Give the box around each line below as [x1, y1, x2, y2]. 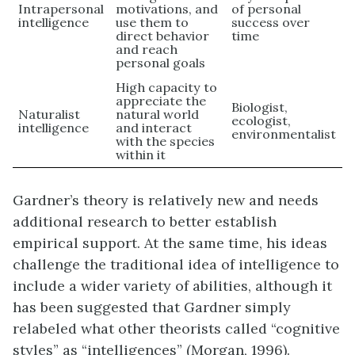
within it [116, 146, 166, 162]
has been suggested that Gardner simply [13, 297, 291, 316]
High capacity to [116, 78, 218, 95]
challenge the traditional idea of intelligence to [13, 254, 339, 273]
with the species [116, 132, 216, 149]
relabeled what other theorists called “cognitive [13, 319, 340, 338]
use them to [116, 13, 189, 30]
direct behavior [116, 27, 210, 44]
